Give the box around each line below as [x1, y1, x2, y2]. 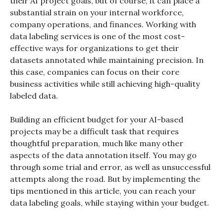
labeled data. [10, 91, 58, 101]
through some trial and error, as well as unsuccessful [10, 162, 211, 172]
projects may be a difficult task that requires [10, 126, 179, 137]
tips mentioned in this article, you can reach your [10, 186, 196, 196]
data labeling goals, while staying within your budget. [10, 198, 209, 208]
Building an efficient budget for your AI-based [10, 114, 183, 125]
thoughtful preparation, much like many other [10, 138, 183, 149]
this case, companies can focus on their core [10, 67, 179, 77]
